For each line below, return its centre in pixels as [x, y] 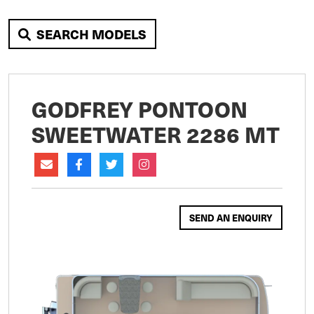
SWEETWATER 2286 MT [156, 134]
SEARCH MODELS [91, 34]
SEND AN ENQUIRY [231, 218]
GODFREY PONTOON [139, 109]
